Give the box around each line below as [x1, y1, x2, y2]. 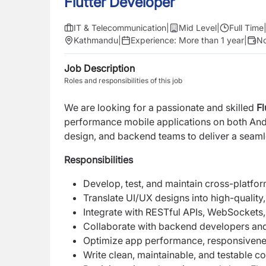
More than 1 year [179, 35, 244, 45]
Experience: [131, 35, 179, 45]
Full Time [229, 23, 264, 33]
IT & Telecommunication [74, 23, 166, 33]
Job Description [64, 62, 135, 74]
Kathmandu [74, 35, 118, 45]
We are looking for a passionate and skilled [64, 102, 254, 113]
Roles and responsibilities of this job [64, 76, 182, 85]
